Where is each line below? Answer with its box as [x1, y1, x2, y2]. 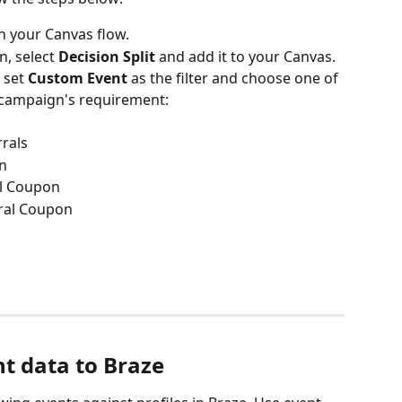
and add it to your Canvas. [155, 46, 336, 66]
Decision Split [58, 46, 155, 66]
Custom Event [28, 68, 127, 88]
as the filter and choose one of [127, 68, 342, 88]
